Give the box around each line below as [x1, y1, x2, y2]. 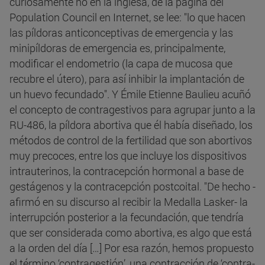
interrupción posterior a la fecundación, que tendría [9, 210, 244, 225]
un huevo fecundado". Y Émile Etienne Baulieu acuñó [9, 87, 251, 102]
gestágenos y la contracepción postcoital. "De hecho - [9, 179, 256, 194]
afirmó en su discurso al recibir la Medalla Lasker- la [9, 195, 248, 209]
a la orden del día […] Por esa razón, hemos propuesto [9, 241, 254, 256]
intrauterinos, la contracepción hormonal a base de [9, 164, 244, 179]
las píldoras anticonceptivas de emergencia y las [9, 25, 233, 40]
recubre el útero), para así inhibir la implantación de [9, 72, 244, 86]
